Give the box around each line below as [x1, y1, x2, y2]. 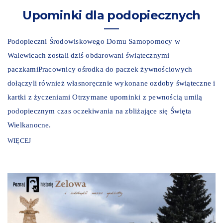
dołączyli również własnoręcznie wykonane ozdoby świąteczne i [7, 79, 216, 88]
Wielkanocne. [7, 121, 51, 129]
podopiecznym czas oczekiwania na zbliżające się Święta [7, 107, 192, 115]
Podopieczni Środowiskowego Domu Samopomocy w [7, 37, 180, 46]
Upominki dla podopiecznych [22, 8, 201, 23]
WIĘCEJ [7, 137, 31, 145]
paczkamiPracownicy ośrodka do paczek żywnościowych [7, 65, 193, 74]
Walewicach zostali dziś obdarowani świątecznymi [7, 51, 170, 60]
